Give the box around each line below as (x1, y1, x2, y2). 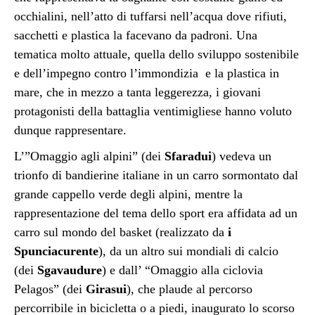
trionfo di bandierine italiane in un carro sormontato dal (14, 168, 298, 183)
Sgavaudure (37, 263, 102, 278)
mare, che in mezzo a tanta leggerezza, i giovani (14, 85, 261, 100)
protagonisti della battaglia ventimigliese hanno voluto (14, 104, 292, 119)
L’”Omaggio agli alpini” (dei (14, 149, 165, 164)
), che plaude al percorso (127, 282, 252, 297)
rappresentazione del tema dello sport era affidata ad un (14, 206, 297, 221)
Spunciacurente (14, 244, 98, 259)
